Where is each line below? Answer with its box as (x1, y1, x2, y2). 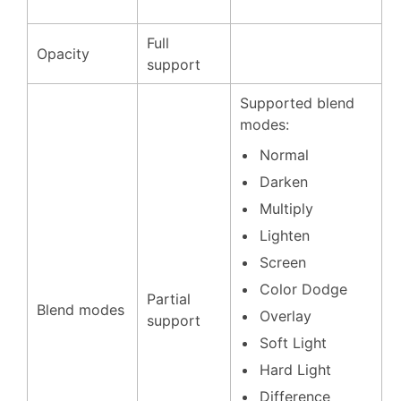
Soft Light (260, 334, 327, 352)
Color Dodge (260, 280, 347, 298)
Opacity (37, 45, 90, 63)
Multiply (260, 200, 313, 218)
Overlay (260, 307, 311, 325)
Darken (260, 173, 308, 191)
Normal (260, 146, 309, 164)
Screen (260, 253, 306, 271)
